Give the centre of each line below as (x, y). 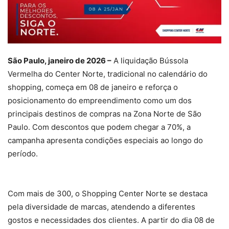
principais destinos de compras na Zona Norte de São (105, 114)
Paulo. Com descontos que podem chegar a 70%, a (99, 127)
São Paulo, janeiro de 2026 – (60, 61)
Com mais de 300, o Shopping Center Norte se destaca (108, 194)
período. (23, 154)
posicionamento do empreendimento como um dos (100, 101)
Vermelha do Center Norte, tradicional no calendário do (108, 74)
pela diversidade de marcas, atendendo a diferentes (101, 207)
